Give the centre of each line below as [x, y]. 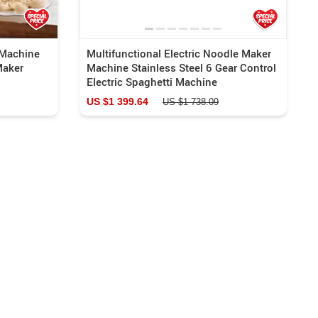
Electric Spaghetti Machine [152, 81]
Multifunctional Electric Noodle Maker [179, 53]
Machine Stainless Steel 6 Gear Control [181, 67]
